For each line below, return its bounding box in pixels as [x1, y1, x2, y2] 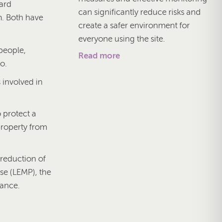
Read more [78, 51, 120, 60]
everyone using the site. [78, 34, 165, 44]
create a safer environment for [78, 20, 190, 30]
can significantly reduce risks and [78, 7, 201, 17]
